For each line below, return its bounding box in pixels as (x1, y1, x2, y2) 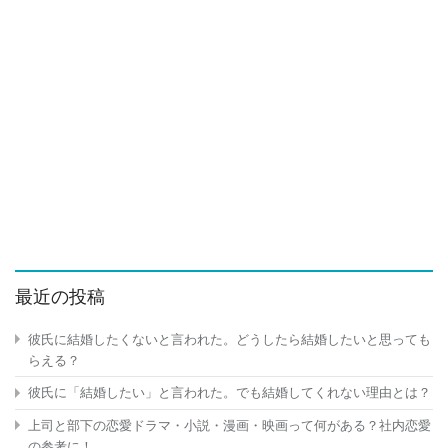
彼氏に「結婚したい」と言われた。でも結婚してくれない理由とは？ (28, 385, 431, 401)
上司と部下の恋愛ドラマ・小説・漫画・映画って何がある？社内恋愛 (28, 417, 431, 433)
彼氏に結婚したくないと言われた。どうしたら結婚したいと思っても (28, 331, 431, 347)
